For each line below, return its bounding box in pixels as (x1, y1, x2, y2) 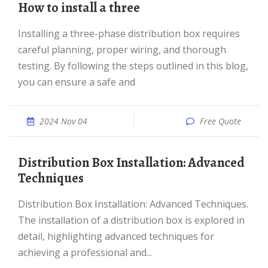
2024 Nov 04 (39, 115, 87, 127)
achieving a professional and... (18, 246, 152, 259)
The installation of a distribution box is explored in (18, 214, 245, 227)
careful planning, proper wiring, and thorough (18, 43, 226, 56)
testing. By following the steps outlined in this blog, (18, 59, 248, 72)
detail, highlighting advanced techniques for (18, 230, 214, 243)
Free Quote (200, 115, 241, 127)
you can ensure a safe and (18, 75, 135, 89)
